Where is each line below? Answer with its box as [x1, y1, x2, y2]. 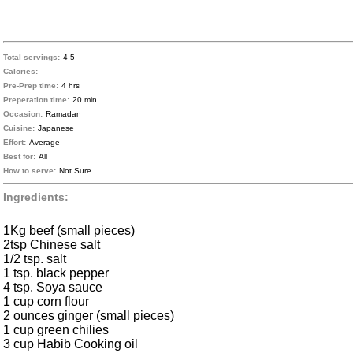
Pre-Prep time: [3, 81, 58, 91]
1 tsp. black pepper [3, 266, 109, 281]
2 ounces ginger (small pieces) [3, 309, 174, 323]
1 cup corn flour [3, 295, 89, 309]
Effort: [3, 138, 26, 147]
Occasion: [3, 110, 43, 119]
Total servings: [3, 53, 60, 62]
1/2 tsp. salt [3, 252, 66, 266]
